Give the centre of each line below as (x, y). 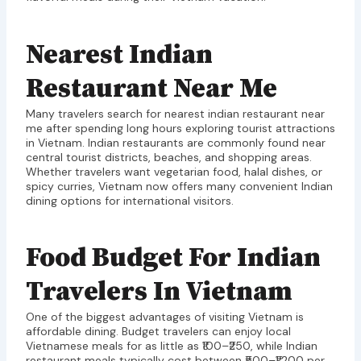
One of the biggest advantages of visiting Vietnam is (164, 317)
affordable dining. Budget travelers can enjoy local (158, 332)
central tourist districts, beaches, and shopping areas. (168, 157)
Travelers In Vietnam (159, 293)
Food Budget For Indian (173, 259)
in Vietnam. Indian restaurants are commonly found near (175, 142)
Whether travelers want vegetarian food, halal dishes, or (174, 171)
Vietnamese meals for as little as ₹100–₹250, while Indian (171, 346)
